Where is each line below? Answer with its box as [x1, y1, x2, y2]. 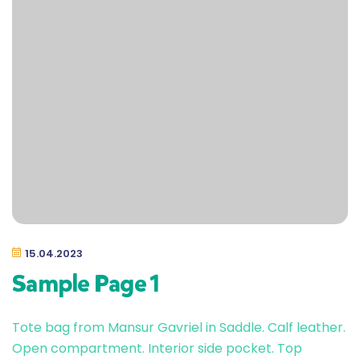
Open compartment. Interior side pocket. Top [12, 338, 302, 358]
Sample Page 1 [12, 267, 160, 300]
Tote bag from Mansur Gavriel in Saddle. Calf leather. [12, 317, 346, 337]
